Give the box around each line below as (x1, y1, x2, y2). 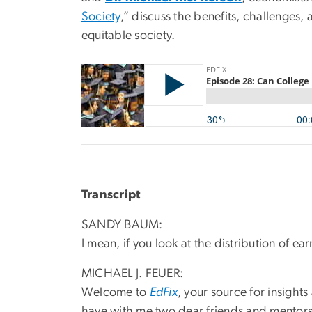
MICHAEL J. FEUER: (81, 267, 184, 280)
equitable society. (81, 29, 175, 42)
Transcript (81, 188, 141, 201)
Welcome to (81, 286, 150, 299)
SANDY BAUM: (81, 218, 163, 231)
